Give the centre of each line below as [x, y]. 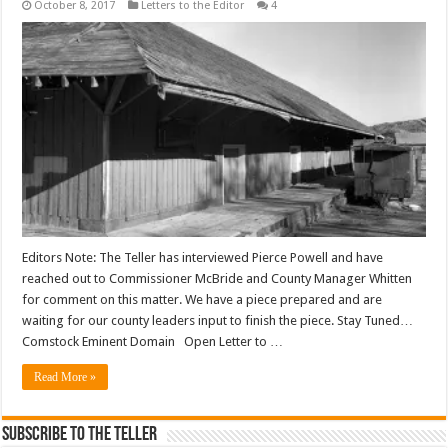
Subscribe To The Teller [80, 435]
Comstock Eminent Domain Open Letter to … [153, 342]
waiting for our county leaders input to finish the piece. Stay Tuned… [218, 321]
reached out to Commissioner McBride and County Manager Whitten [217, 279]
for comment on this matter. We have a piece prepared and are [202, 300]
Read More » [65, 377]
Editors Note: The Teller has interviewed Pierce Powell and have [203, 258]
